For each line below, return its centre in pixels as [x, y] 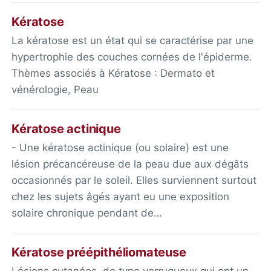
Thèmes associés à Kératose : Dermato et [113, 73]
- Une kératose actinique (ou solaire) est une [120, 147]
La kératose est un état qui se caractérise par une [133, 40]
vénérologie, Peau [55, 89]
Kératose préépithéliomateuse [99, 253]
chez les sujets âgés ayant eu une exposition [121, 196]
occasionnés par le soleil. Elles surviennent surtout [134, 180]
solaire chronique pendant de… [87, 213]
